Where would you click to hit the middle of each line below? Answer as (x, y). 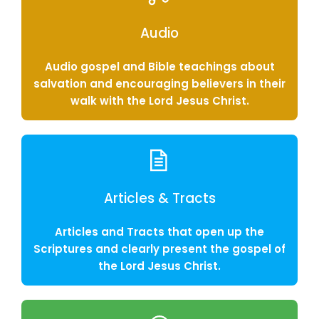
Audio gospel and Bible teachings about (159, 67)
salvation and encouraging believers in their (159, 84)
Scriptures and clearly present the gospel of (159, 249)
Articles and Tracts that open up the (159, 232)
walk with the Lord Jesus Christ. (159, 101)
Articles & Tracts (159, 198)
